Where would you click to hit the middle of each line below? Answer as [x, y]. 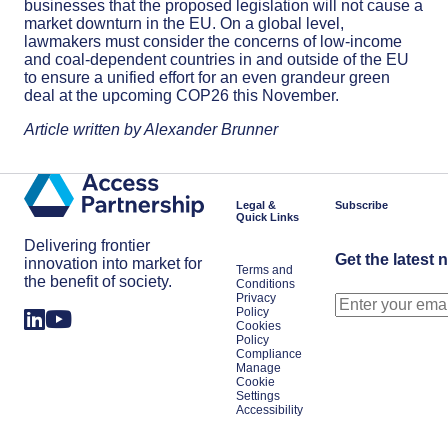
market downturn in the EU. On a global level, [184, 23]
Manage [258, 368]
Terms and [264, 270]
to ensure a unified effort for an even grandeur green [207, 77]
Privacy [256, 298]
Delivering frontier [87, 246]
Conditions [265, 284]
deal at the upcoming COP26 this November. [181, 95]
